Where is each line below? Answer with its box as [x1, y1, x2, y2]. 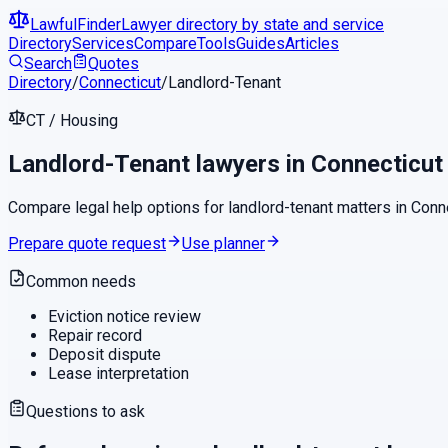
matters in [333, 197, 411, 217]
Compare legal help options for [8, 197, 228, 217]
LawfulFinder [30, 15, 121, 34]
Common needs [26, 271, 136, 291]
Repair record [48, 325, 142, 345]
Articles [285, 34, 339, 53]
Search [24, 54, 72, 73]
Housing [60, 111, 118, 130]
